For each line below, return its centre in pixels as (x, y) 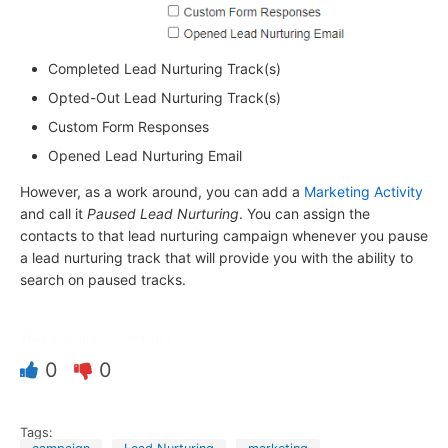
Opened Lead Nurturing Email (145, 156)
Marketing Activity (363, 192)
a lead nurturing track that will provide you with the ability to (216, 258)
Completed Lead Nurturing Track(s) (164, 69)
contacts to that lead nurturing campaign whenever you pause (224, 236)
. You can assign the (304, 214)
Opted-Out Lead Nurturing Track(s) (164, 98)
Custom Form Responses (128, 127)
